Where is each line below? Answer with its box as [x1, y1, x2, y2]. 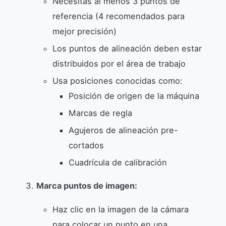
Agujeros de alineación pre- [69, 125, 178, 136]
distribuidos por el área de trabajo [52, 59, 186, 69]
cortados [69, 140, 104, 151]
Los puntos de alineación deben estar [52, 43, 202, 54]
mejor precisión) [52, 26, 117, 37]
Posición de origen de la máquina [69, 91, 199, 101]
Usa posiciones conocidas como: [52, 76, 183, 86]
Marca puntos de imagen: [36, 181, 137, 191]
